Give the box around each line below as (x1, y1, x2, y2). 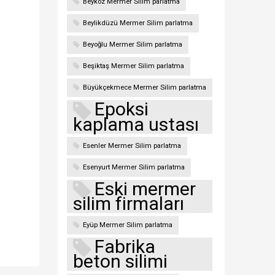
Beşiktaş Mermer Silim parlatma (82, 62, 184, 71)
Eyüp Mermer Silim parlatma (82, 220, 172, 229)
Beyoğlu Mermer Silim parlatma (82, 41, 182, 49)
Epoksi (94, 98, 149, 120)
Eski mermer (94, 177, 196, 199)
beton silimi (72, 250, 168, 272)
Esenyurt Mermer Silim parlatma (82, 163, 185, 171)
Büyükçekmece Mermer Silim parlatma (82, 83, 206, 92)
